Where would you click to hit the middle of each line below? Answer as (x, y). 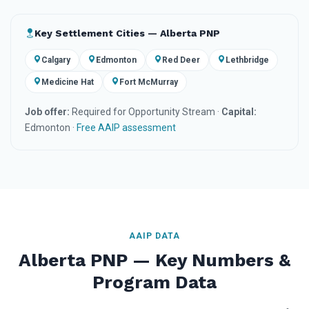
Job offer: (47, 111)
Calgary (56, 60)
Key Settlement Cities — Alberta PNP (127, 33)
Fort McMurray (149, 82)
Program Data (154, 282)
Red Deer (181, 60)
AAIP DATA (154, 236)
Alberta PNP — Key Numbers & (154, 260)
